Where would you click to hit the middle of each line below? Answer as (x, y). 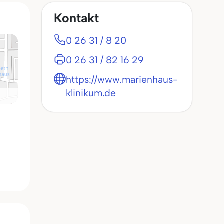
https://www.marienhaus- (122, 79)
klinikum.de (91, 93)
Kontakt (76, 18)
